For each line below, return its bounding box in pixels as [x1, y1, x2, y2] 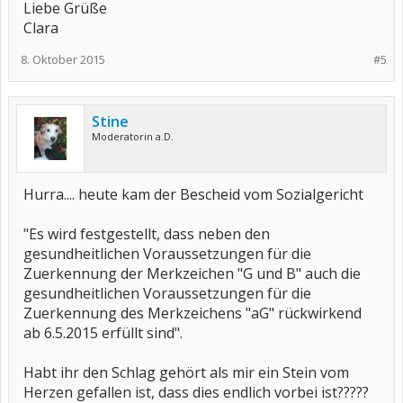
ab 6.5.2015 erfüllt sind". [23, 323, 183, 343]
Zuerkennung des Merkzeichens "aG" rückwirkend [23, 303, 362, 323]
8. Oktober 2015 [21, 51, 105, 67]
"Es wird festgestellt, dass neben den [23, 224, 270, 244]
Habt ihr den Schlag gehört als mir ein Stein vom [23, 363, 349, 382]
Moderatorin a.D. [92, 130, 174, 143]
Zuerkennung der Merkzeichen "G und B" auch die [23, 264, 361, 283]
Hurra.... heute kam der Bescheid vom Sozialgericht [23, 184, 363, 204]
